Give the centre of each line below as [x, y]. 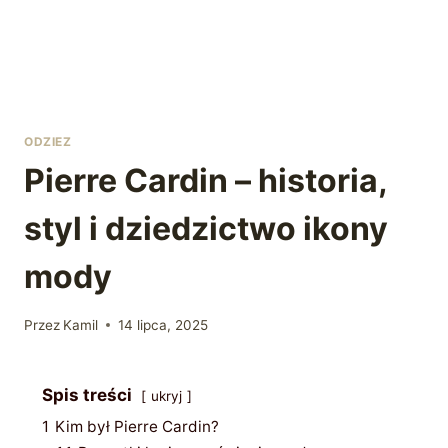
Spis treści [87, 394]
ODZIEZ [48, 141]
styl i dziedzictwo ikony [206, 228]
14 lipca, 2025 [163, 324]
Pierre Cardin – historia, [205, 180]
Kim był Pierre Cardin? [137, 426]
